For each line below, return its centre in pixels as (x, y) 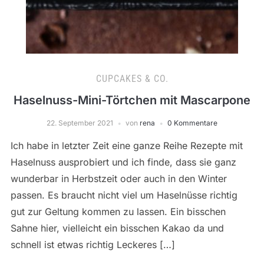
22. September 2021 (80, 123)
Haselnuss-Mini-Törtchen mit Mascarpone (132, 100)
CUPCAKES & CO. (132, 79)
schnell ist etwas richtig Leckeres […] (93, 245)
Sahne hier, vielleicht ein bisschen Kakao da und (117, 228)
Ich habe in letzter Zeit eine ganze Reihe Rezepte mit (126, 146)
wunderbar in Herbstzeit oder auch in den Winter (118, 179)
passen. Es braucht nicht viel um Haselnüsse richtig (124, 195)
